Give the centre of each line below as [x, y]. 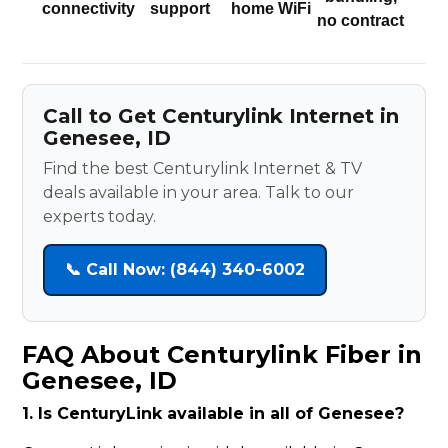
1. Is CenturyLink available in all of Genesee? [213, 414]
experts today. [100, 217]
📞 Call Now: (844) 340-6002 [185, 270]
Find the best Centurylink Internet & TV [203, 169]
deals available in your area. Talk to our [199, 193]
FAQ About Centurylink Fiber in [222, 355]
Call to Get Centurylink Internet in [221, 116]
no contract [361, 21]
